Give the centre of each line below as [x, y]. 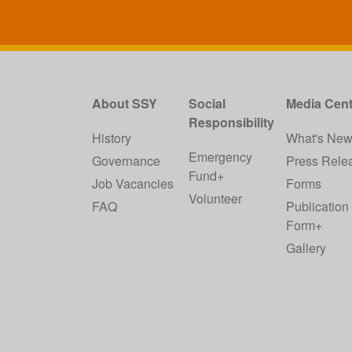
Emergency [221, 157]
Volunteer [216, 199]
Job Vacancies [133, 184]
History [112, 138]
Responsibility [232, 123]
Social [207, 104]
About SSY [125, 104]
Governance [126, 161]
